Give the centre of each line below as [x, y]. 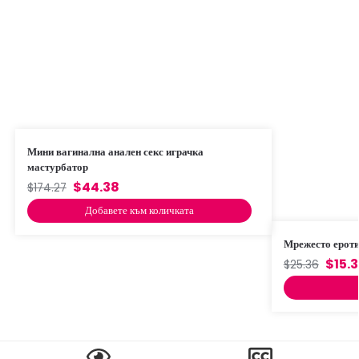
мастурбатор [57, 167]
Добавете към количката [139, 210]
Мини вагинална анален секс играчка [115, 151]
